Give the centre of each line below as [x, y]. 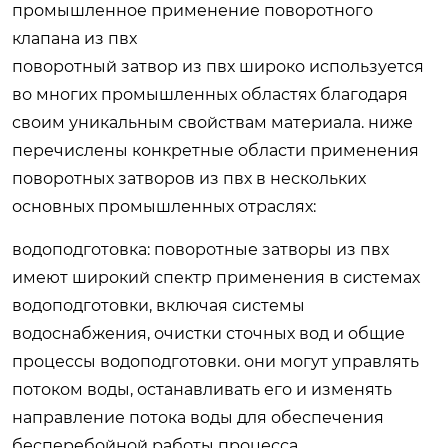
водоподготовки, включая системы [158, 305]
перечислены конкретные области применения [215, 150]
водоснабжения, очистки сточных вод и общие [208, 333]
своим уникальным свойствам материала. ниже [212, 122]
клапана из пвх [74, 38]
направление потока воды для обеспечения [198, 417]
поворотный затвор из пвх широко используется [218, 66]
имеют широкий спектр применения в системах [216, 277]
